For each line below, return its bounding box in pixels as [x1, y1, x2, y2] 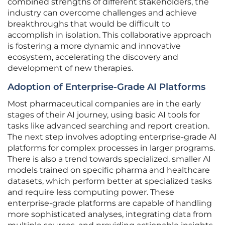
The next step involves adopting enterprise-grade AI [8, 132, 217, 142]
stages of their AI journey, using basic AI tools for [8, 110, 200, 120]
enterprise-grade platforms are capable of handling [8, 198, 212, 208]
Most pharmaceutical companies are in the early [8, 99, 201, 109]
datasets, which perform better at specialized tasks [8, 176, 212, 186]
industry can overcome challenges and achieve [8, 8, 197, 18]
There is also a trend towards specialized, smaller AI [8, 154, 211, 164]
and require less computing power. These [8, 187, 174, 197]
